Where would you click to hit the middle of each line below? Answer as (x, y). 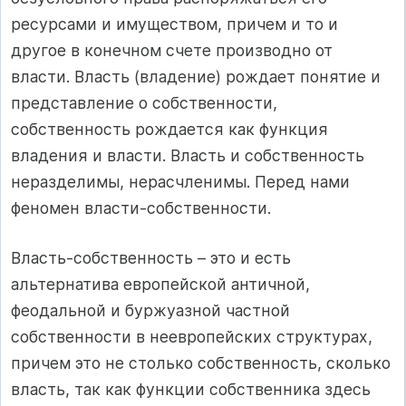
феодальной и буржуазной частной (150, 311)
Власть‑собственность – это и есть (151, 258)
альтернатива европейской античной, (160, 285)
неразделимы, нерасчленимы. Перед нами (180, 181)
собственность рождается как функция (169, 129)
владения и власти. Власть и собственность (188, 155)
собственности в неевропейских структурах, (192, 337)
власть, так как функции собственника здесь (191, 390)
